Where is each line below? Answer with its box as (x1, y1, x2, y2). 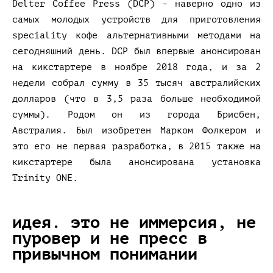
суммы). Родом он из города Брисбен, (12, 109, 261, 120)
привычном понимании (12, 244, 197, 263)
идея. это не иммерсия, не (12, 213, 256, 232)
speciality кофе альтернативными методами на (12, 30, 261, 41)
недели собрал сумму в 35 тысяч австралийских (12, 77, 261, 88)
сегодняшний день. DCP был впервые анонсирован (12, 46, 261, 57)
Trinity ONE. (12, 172, 78, 183)
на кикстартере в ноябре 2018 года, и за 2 (12, 62, 261, 73)
